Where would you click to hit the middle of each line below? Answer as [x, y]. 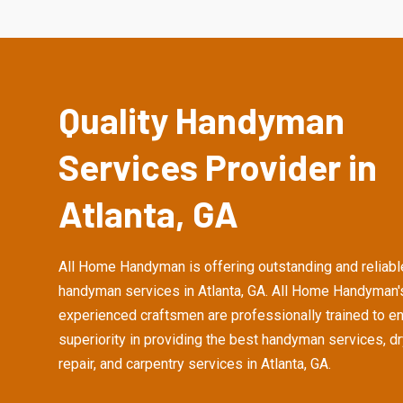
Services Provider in [218, 166]
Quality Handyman [201, 120]
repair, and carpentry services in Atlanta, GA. [195, 364]
